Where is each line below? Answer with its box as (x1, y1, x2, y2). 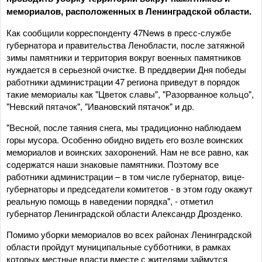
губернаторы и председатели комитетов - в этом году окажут (6, 182, 253, 195)
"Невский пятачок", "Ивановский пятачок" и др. (6, 100, 194, 112)
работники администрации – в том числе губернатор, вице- (6, 170, 244, 182)
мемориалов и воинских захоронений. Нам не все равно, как (6, 146, 249, 158)
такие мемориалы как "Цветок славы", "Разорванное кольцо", (6, 88, 254, 100)
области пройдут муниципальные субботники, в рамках (6, 240, 231, 253)
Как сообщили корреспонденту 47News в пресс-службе (6, 26, 231, 39)
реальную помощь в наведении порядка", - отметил (6, 195, 213, 207)
